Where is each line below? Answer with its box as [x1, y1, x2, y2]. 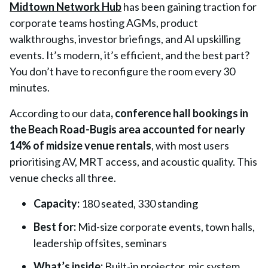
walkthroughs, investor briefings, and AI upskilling [10, 32, 240, 45]
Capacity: [33, 197, 80, 210]
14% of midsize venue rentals [10, 139, 151, 152]
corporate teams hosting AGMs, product [10, 16, 198, 29]
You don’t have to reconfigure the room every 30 [10, 65, 235, 78]
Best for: [33, 220, 76, 233]
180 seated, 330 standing [81, 197, 198, 210]
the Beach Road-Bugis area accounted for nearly [10, 123, 245, 136]
